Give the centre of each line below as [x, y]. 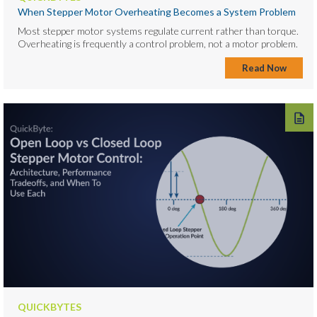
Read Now [264, 68]
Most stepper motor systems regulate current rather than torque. [158, 30]
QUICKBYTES [50, 306]
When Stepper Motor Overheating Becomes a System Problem [157, 11]
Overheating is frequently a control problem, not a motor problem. [158, 43]
